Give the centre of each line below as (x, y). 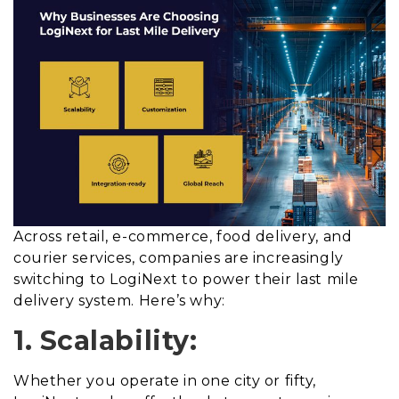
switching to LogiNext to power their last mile (186, 279)
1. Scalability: (106, 340)
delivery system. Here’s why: (119, 300)
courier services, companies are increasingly (179, 257)
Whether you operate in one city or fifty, (165, 380)
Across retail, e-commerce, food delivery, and (183, 236)
